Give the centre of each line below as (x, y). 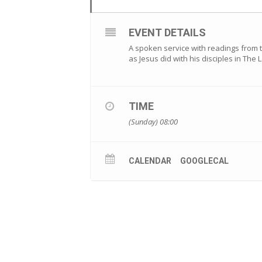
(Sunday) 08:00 (154, 122)
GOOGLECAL (205, 161)
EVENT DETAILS (168, 33)
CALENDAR (150, 161)
